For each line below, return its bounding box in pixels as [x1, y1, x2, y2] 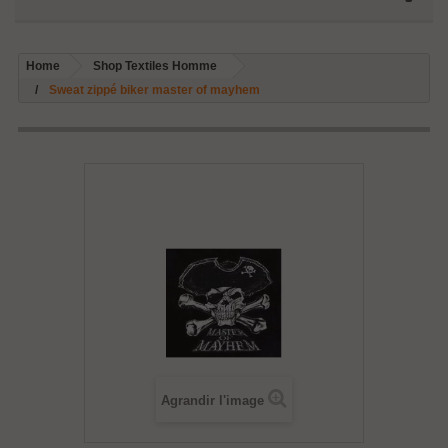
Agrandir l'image [161, 393, 264, 408]
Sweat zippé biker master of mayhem [49, 83, 260, 97]
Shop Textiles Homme [93, 59, 217, 73]
